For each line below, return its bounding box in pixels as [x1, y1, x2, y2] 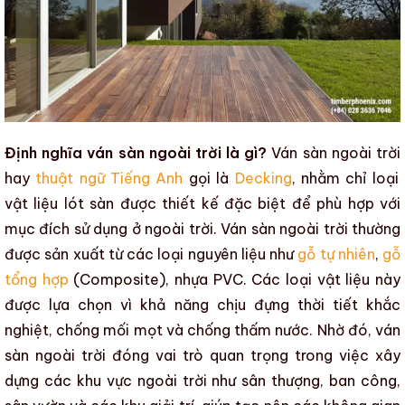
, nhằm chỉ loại [291, 169, 399, 188]
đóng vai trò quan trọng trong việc [106, 346, 375, 365]
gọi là [183, 169, 235, 188]
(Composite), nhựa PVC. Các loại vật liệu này [68, 270, 401, 289]
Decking [234, 169, 292, 188]
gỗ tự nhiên [297, 245, 375, 264]
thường [347, 220, 401, 239]
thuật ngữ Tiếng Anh [35, 169, 184, 188]
